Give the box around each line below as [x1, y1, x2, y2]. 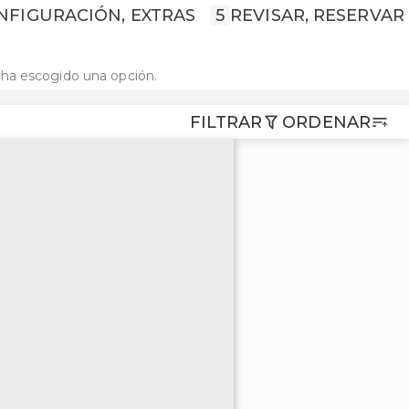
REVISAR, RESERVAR [230, 5, 404, 26]
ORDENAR [282, 111, 371, 132]
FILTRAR [189, 111, 263, 132]
